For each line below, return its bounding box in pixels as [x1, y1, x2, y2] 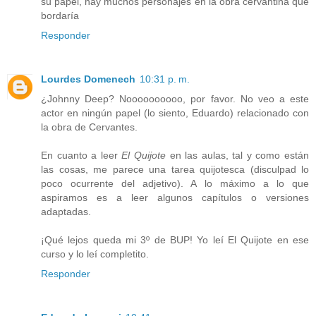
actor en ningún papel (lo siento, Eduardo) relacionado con [41, 107, 309, 119]
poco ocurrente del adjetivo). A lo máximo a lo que [41, 177, 309, 189]
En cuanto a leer [41, 149, 122, 161]
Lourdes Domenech [41, 73, 135, 85]
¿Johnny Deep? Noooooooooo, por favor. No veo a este [41, 92, 309, 104]
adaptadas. [41, 205, 91, 217]
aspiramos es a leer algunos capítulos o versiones [41, 191, 309, 203]
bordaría [41, 9, 79, 21]
